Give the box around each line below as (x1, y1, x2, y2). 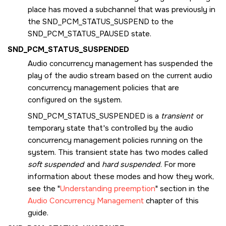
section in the (158, 183, 209, 194)
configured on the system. (28, 95, 122, 105)
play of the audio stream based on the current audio (28, 71, 212, 81)
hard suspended (101, 159, 160, 169)
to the (149, 16, 174, 27)
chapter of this (144, 195, 199, 206)
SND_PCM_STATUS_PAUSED (28, 28, 129, 39)
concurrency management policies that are (28, 83, 179, 93)
